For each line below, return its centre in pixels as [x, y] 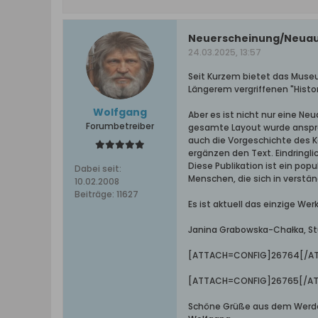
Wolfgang [120, 112]
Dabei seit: [98, 169]
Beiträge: [94, 194]
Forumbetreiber [120, 126]
